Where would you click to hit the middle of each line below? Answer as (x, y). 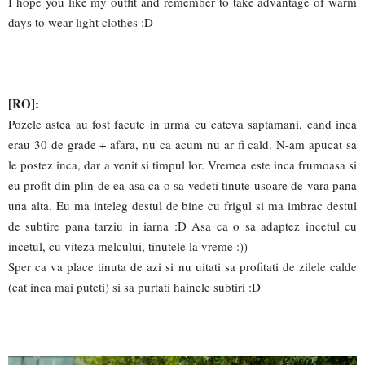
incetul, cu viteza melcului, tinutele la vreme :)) (128, 246)
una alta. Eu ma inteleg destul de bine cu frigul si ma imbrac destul (182, 205)
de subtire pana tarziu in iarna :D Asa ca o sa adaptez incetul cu (182, 225)
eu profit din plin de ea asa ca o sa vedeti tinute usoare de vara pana (182, 185)
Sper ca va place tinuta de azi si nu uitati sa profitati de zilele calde (182, 266)
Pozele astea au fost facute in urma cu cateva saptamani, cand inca (182, 123)
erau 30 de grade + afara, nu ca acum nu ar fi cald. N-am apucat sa (182, 144)
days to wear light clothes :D (81, 22)
